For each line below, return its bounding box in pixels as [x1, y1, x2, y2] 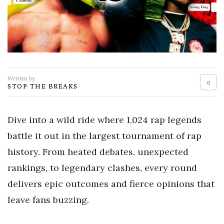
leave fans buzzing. [7, 193, 89, 205]
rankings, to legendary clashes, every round [7, 161, 197, 173]
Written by [7, 74, 35, 82]
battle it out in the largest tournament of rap [7, 129, 201, 141]
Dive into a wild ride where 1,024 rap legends [7, 113, 201, 125]
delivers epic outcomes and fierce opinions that [7, 177, 214, 189]
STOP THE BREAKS [7, 81, 78, 90]
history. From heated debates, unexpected [7, 145, 188, 157]
